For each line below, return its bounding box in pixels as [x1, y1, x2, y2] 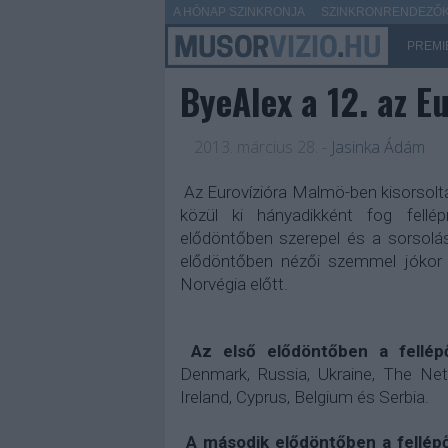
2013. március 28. [193, 136, 318, 158]
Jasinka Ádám [330, 136, 425, 158]
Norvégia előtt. [179, 274, 288, 294]
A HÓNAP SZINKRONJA [172, 5, 305, 19]
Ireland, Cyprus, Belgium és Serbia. [179, 387, 429, 407]
